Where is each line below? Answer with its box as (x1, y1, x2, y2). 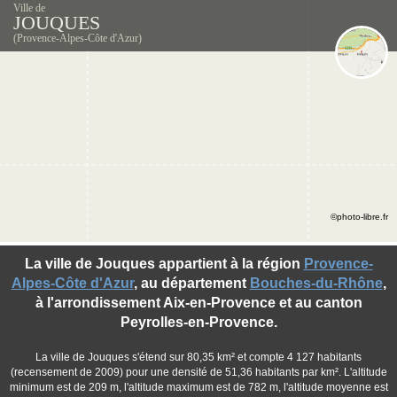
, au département (133, 276, 250, 291)
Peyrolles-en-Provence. (120, 315, 277, 330)
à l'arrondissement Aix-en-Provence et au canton (35, 295, 362, 310)
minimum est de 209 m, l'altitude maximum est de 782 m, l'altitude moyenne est (9, 381, 388, 393)
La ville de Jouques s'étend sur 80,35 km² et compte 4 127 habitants (35, 351, 362, 363)
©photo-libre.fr (331, 212, 388, 222)
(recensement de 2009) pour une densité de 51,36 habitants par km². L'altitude (10, 366, 387, 378)
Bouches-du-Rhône (249, 276, 383, 291)
